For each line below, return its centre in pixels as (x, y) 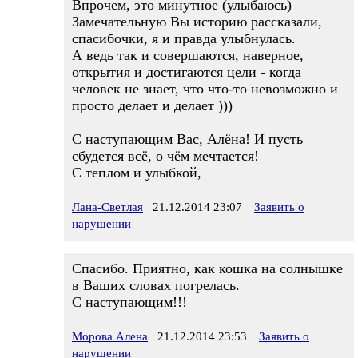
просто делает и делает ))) (152, 105)
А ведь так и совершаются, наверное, (188, 55)
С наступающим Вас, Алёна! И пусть (187, 139)
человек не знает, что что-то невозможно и (205, 89)
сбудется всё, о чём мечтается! (165, 156)
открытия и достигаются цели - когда (187, 72)
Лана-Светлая (107, 207)
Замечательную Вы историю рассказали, (197, 22)
